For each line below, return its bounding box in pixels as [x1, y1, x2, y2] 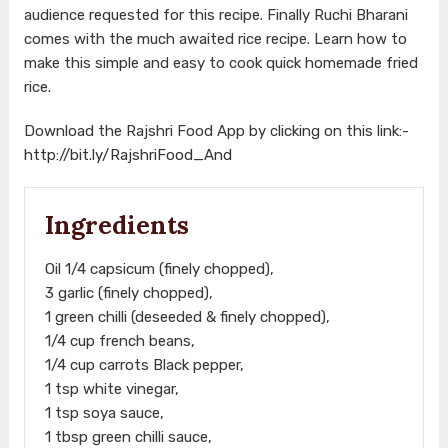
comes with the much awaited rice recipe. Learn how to [23, 29, 407, 48]
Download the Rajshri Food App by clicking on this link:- [23, 121, 409, 140]
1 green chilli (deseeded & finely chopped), [44, 307, 330, 326]
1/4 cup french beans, [44, 331, 195, 350]
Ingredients [44, 208, 189, 241]
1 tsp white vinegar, [44, 379, 179, 398]
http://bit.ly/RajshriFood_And [23, 145, 232, 164]
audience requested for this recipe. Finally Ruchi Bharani [23, 5, 408, 24]
